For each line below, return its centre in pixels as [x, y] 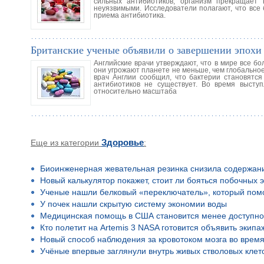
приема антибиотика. [130, 15]
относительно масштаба [135, 91]
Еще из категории [65, 142]
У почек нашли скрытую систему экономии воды [133, 204]
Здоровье [123, 142]
